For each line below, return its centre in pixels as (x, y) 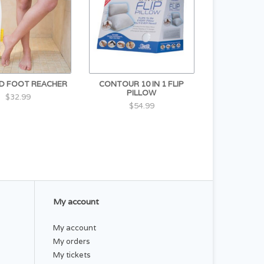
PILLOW (142, 93)
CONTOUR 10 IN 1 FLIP (142, 84)
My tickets (72, 255)
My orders (72, 242)
